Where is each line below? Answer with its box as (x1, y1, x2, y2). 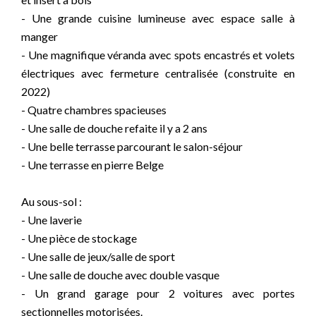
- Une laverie (21, 213, 82, 226)
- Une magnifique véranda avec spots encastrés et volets (21, 48, 295, 61)
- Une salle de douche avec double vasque (21, 268, 219, 281)
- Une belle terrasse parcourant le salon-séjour (21, 140, 243, 153)
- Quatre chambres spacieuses (21, 103, 166, 116)
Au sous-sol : (21, 195, 82, 208)
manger (21, 30, 58, 43)
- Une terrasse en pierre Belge (21, 158, 164, 171)
